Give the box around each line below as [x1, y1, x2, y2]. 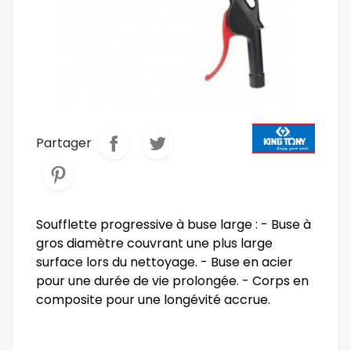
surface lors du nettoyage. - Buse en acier [36, 253, 293, 271]
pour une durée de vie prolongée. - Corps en [36, 272, 309, 290]
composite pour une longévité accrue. [36, 291, 270, 309]
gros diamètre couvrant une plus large [36, 234, 273, 252]
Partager [36, 134, 92, 152]
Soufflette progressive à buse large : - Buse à [36, 215, 311, 233]
